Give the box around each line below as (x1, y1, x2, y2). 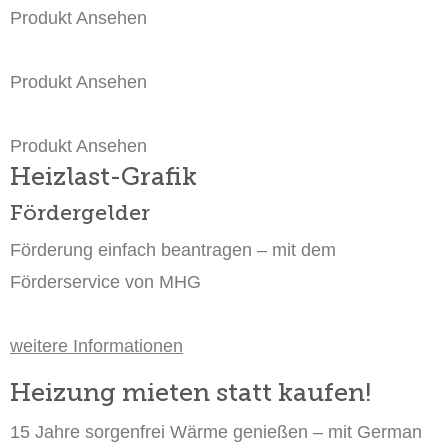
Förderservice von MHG (10, 272, 201, 292)
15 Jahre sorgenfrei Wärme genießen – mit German (10, 422, 422, 442)
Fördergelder (10, 200, 150, 226)
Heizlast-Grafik (10, 161, 197, 192)
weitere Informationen (10, 336, 183, 356)
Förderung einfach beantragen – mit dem (10, 240, 336, 260)
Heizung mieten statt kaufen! (10, 377, 371, 408)
